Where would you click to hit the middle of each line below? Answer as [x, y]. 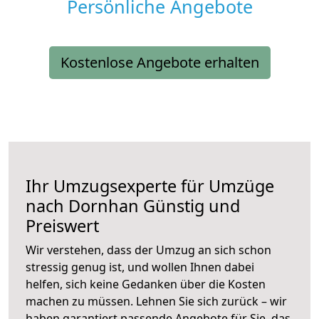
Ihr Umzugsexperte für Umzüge [150, 186]
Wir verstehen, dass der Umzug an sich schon [148, 250]
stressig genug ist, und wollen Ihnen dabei [140, 267]
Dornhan [104, 206]
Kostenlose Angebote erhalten [159, 63]
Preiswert [62, 226]
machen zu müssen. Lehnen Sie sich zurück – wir [156, 302]
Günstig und [189, 206]
